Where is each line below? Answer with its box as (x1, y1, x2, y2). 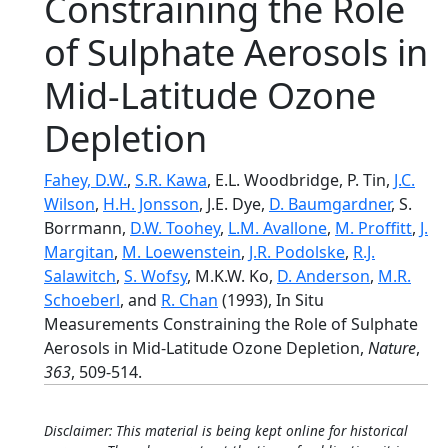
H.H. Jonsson (103, 193, 199, 215)
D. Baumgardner (269, 193, 391, 215)
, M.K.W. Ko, (187, 265, 277, 287)
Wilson (44, 193, 95, 215)
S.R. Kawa (135, 169, 207, 191)
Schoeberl (44, 289, 120, 311)
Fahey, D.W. (44, 169, 127, 191)
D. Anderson (277, 265, 370, 287)
